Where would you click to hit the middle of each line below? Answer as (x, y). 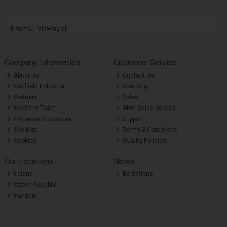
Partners (25, 97)
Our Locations (29, 161)
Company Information (42, 63)
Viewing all (53, 29)
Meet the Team (34, 108)
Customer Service (145, 63)
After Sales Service (149, 108)
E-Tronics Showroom (42, 119)
